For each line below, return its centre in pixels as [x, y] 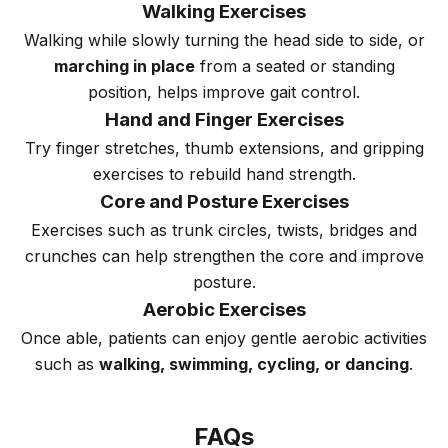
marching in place [124, 65]
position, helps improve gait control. [224, 91]
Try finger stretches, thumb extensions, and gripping [224, 147]
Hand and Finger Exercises [224, 119]
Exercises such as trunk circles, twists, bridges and [224, 229]
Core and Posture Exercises [224, 201]
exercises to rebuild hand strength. [224, 173]
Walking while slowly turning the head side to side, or [224, 39]
